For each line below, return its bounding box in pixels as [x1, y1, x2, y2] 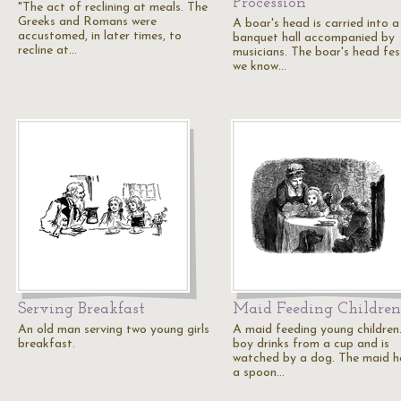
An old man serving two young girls [18, 323, 209, 337]
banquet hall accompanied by [233, 31, 395, 45]
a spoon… [233, 366, 285, 380]
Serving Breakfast [18, 301, 145, 318]
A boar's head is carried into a [233, 17, 399, 30]
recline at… [18, 44, 77, 57]
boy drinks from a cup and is [233, 337, 389, 351]
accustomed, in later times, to [18, 30, 182, 43]
